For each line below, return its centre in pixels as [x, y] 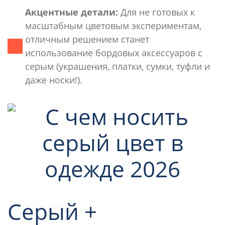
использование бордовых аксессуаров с [114, 52]
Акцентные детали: [72, 12]
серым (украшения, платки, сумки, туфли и [118, 66]
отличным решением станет [87, 39]
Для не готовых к [156, 12]
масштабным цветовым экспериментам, [113, 25]
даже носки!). [54, 80]
